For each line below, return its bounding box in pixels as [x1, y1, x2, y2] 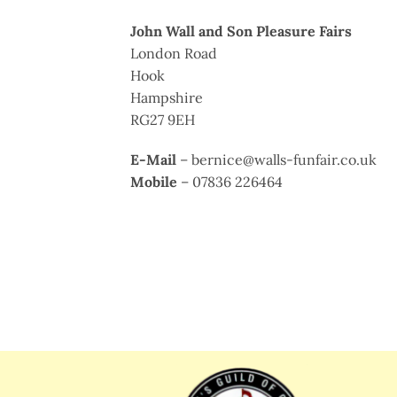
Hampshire [130, 88, 203, 106]
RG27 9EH [130, 110, 195, 128]
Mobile [130, 173, 177, 191]
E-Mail [130, 151, 176, 169]
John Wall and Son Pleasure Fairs [130, 21, 352, 40]
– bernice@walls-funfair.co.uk [176, 151, 377, 169]
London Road [130, 43, 217, 62]
